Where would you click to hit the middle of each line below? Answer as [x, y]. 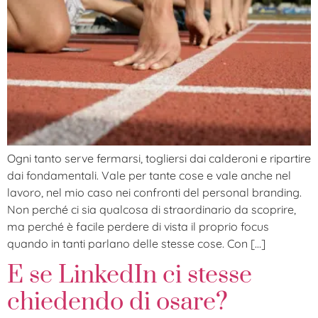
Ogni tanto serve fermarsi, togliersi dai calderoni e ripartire [159, 158]
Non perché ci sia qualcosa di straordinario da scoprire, [152, 209]
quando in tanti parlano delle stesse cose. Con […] [136, 243]
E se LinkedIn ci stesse [130, 276]
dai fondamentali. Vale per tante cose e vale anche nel [149, 175]
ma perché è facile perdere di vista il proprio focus [138, 226]
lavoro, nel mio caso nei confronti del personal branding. [154, 192]
